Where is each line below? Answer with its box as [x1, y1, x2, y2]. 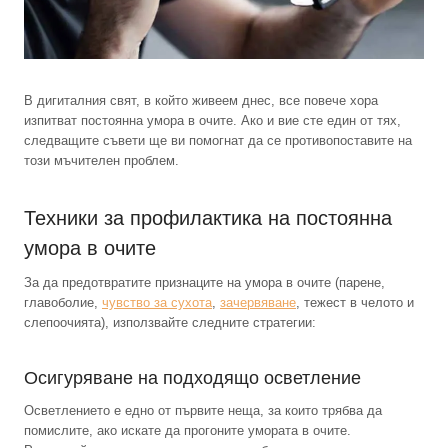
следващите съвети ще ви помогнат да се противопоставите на [24, 133, 412, 149]
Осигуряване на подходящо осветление [24, 368, 361, 389]
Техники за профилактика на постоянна [24, 207, 392, 230]
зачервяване [220, 295, 296, 311]
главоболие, [24, 295, 102, 311]
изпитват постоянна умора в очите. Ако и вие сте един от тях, [24, 113, 401, 129]
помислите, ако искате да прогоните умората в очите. [24, 423, 351, 439]
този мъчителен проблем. [24, 153, 179, 169]
